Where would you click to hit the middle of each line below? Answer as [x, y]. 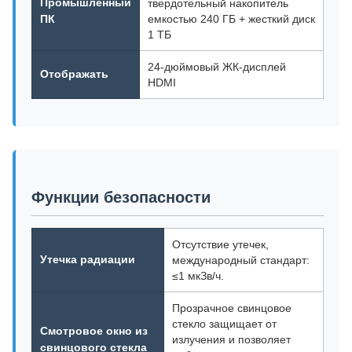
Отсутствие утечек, [220, 244]
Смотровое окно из [94, 331]
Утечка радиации [88, 259]
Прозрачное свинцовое [232, 308]
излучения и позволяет [231, 339]
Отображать [74, 74]
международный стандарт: [241, 260]
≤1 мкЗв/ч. [198, 276]
